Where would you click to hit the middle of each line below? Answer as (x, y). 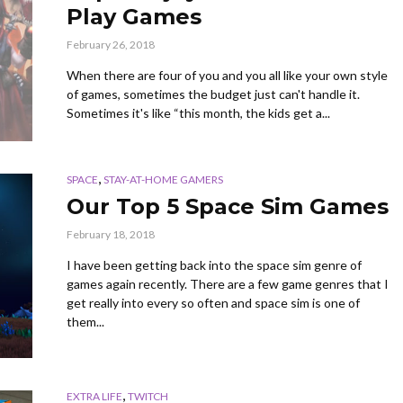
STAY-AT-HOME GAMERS (163, 179)
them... (85, 322)
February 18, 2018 (111, 234)
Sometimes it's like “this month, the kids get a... (198, 112)
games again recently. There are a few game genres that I (228, 284)
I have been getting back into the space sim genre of (214, 265)
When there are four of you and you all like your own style (227, 75)
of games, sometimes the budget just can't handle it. (213, 94)
